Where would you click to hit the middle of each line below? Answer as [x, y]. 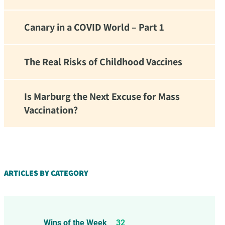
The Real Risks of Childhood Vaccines [103, 62]
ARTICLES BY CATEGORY [46, 173]
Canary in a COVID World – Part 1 [94, 27]
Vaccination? [51, 110]
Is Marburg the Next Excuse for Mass [102, 96]
